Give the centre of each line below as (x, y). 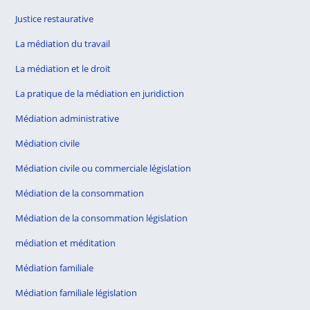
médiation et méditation (66, 243)
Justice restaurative (55, 19)
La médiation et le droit (63, 69)
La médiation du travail (63, 44)
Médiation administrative (67, 118)
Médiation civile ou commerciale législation (103, 168)
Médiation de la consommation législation (102, 218)
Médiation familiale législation (76, 293)
